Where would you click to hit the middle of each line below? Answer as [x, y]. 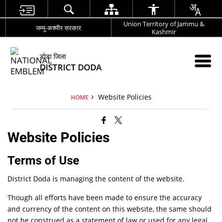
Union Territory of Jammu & [164, 24]
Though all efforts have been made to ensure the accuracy [105, 197]
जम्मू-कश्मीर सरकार [59, 28]
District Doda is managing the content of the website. [96, 179]
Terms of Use [44, 161]
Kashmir [164, 31]
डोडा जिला [53, 56]
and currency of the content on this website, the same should [110, 209]
